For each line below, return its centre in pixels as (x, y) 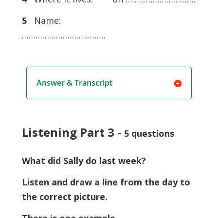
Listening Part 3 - (73, 132)
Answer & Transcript (74, 83)
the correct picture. (64, 197)
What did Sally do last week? (84, 161)
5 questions (149, 134)
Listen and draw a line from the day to (106, 182)
